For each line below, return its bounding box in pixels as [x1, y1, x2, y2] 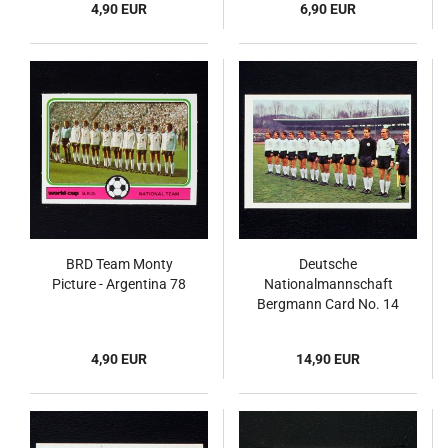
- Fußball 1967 [284, 316, 372, 332]
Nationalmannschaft [263, 276, 393, 292]
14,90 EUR [296, 351, 360, 367]
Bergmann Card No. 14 [257, 296, 399, 312]
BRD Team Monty [65, 256, 173, 272]
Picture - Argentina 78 [52, 276, 186, 292]
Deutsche [299, 256, 357, 272]
